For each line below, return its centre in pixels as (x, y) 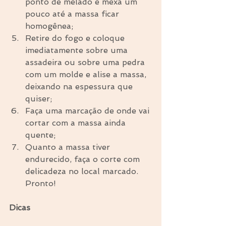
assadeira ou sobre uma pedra (86, 63)
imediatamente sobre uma (78, 50)
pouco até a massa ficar (73, 14)
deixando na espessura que (80, 87)
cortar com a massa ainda (77, 123)
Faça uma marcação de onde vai (89, 111)
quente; (43, 135)
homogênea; (52, 26)
